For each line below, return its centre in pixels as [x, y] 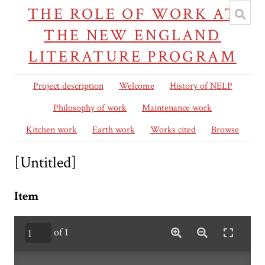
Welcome [136, 86]
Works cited [173, 130]
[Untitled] [46, 162]
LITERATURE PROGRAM [132, 56]
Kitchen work [51, 130]
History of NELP [201, 86]
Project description [68, 86]
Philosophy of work [90, 108]
